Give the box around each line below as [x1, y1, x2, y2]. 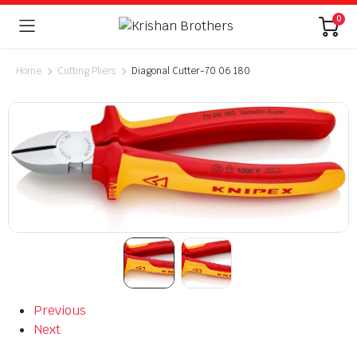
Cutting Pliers [57, 65, 116, 77]
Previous [33, 302, 86, 320]
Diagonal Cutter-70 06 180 [131, 65, 250, 77]
